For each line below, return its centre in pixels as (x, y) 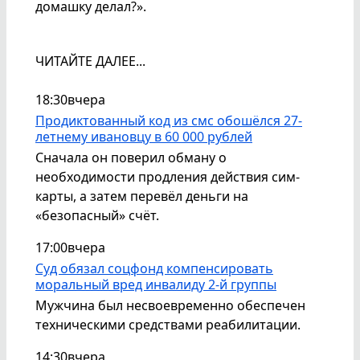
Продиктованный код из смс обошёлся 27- (169, 120)
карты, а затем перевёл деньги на (142, 196)
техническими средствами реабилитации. (168, 324)
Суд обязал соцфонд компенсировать (154, 268)
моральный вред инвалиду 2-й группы (156, 284)
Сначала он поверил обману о (131, 157)
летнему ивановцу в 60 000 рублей (144, 136)
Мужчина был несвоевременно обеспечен (170, 305)
